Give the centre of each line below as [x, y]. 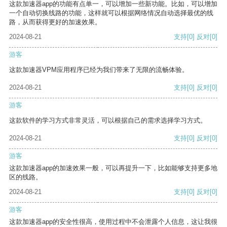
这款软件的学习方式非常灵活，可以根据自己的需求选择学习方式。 [108, 121]
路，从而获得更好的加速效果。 [55, 22]
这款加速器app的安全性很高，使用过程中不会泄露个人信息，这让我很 [113, 222]
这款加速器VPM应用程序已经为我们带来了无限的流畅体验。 [99, 70]
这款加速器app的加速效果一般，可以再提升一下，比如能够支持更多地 [113, 168]
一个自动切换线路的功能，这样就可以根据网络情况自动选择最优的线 [111, 13]
